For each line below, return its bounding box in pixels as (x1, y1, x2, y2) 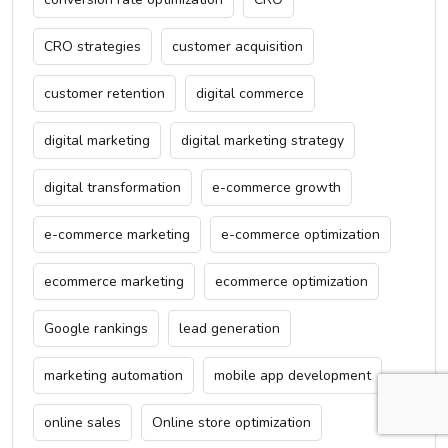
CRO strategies (44, 36, 141, 56)
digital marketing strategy (181, 130, 344, 150)
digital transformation (44, 177, 181, 197)
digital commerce (196, 83, 304, 103)
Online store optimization (152, 412, 311, 432)
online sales (44, 412, 121, 432)
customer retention (44, 83, 165, 103)
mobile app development (214, 365, 371, 385)
